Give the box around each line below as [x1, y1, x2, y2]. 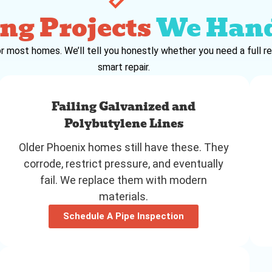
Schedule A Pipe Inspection [63, 210, 185, 222]
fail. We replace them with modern [40, 173, 208, 186]
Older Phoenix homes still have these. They [18, 140, 229, 154]
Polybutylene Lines [64, 114, 183, 132]
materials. [99, 189, 149, 203]
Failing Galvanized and [52, 97, 196, 115]
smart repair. [97, 61, 150, 73]
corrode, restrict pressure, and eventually [24, 157, 224, 170]
